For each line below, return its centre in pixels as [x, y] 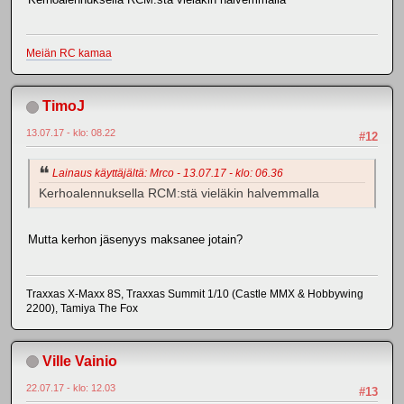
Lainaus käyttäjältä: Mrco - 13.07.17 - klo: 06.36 [168, 174]
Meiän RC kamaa [69, 54]
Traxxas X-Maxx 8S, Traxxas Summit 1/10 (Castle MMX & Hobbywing [195, 294]
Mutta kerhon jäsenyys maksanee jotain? [135, 240]
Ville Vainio [80, 361]
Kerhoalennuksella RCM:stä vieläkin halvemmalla [179, 194]
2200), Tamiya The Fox [82, 308]
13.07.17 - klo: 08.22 [71, 133]
